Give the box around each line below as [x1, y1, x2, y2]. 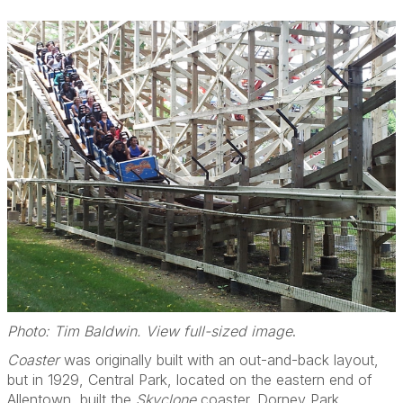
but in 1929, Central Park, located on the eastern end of [7, 371, 372, 389]
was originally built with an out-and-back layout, [59, 351, 379, 369]
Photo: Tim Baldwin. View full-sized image [7, 322, 292, 340]
